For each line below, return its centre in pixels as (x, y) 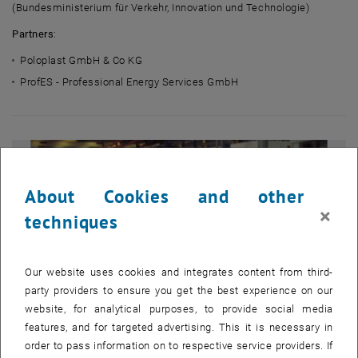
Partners (33, 34)
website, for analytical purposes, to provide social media (179, 309)
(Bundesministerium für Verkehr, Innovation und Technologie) (161, 8)
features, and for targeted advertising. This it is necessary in (179, 327)
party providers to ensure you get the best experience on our (179, 290)
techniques (72, 222)
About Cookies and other (165, 196)
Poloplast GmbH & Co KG (82, 60)
